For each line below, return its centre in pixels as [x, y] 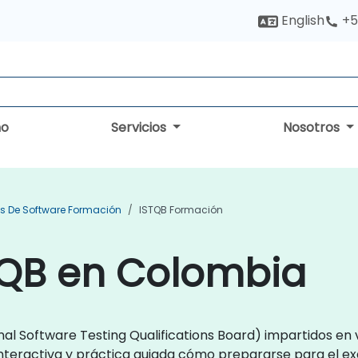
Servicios [141, 127]
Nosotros [313, 127]
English [301, 20]
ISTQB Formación [181, 210]
